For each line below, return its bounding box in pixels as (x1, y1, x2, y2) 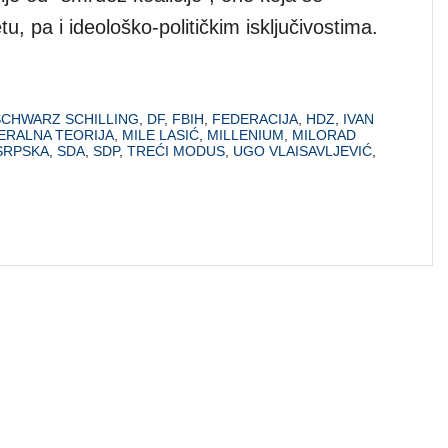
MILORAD (292, 126, 356, 143)
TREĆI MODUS (127, 142, 225, 159)
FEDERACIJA (212, 110, 298, 127)
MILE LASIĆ (122, 126, 199, 143)
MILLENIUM (207, 126, 284, 143)
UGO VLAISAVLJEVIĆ (233, 142, 372, 159)
